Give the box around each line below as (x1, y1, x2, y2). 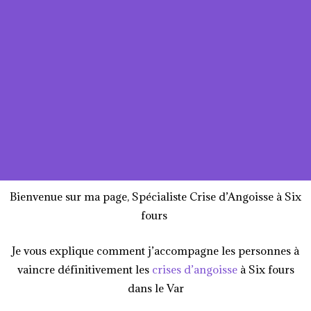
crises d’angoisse (151, 262, 237, 276)
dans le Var (127, 280, 184, 295)
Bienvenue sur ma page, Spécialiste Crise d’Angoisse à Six (10, 189, 301, 203)
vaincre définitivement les (17, 262, 152, 276)
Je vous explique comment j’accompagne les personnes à (12, 243, 299, 258)
